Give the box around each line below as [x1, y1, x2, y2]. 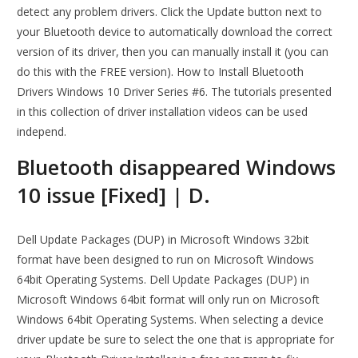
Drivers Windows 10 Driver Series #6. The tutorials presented [17, 84, 332, 100]
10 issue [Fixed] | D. [17, 181, 211, 210]
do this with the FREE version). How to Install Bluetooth [17, 64, 304, 80]
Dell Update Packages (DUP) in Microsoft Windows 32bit [17, 232, 310, 248]
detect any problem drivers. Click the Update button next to [17, 4, 323, 20]
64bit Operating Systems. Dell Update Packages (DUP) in [17, 272, 310, 288]
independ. [17, 124, 67, 140]
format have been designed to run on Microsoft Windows [17, 252, 315, 268]
